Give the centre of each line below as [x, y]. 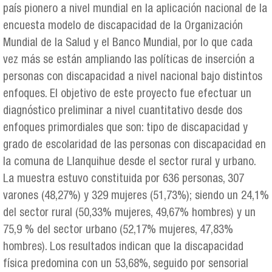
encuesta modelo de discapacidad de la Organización [123, 26]
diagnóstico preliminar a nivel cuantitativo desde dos [123, 111]
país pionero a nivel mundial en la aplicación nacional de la [135, 9]
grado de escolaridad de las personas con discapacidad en [134, 145]
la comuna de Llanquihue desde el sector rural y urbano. [129, 162]
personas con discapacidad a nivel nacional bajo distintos [133, 77]
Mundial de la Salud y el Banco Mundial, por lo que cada [128, 43]
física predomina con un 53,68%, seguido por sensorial [126, 264]
